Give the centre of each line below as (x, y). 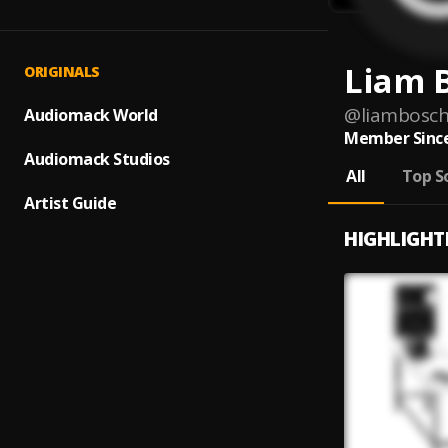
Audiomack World (91, 115)
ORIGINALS (62, 71)
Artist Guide (70, 203)
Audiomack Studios (97, 159)
